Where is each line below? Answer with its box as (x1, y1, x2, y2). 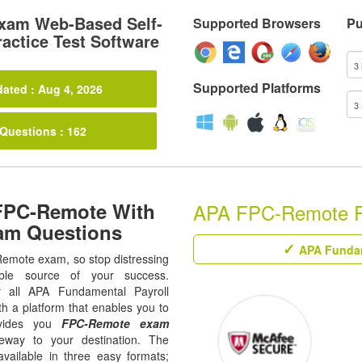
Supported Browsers (193, 14, 321, 32)
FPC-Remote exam (61, 315, 169, 331)
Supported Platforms (193, 78, 321, 97)
